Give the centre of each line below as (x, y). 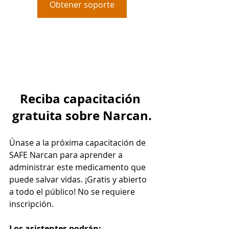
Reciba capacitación (82, 99)
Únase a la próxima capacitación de (78, 143)
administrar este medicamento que (78, 167)
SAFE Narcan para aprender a (67, 155)
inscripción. (31, 204)
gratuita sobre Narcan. (82, 116)
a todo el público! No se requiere (73, 192)
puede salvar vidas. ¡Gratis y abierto (79, 180)
